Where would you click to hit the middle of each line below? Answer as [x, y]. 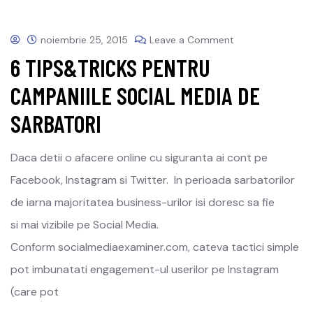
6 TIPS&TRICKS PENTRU [110, 67]
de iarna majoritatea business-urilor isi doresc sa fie [143, 202]
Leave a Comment [192, 40]
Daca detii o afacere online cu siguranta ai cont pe [139, 158]
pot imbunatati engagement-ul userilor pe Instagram [145, 269]
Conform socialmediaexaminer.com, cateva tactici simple [155, 247]
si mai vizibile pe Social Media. [85, 225]
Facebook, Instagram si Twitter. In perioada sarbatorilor [153, 180]
